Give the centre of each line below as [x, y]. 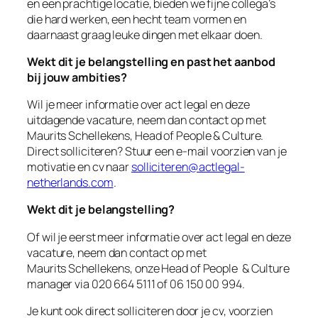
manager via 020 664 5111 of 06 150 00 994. [136, 284]
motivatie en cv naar [79, 167]
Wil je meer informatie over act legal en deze [138, 105]
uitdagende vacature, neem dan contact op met [147, 120]
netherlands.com [70, 183]
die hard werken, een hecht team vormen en [137, 19]
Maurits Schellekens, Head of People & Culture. [146, 136]
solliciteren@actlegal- [188, 167]
